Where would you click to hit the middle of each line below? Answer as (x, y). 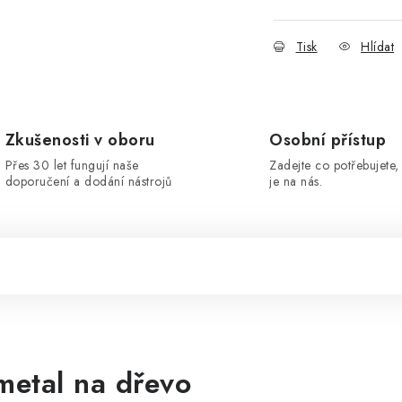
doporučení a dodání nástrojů (88, 181)
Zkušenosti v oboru (80, 140)
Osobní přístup (328, 140)
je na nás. (296, 181)
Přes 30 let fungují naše (72, 165)
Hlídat (377, 47)
